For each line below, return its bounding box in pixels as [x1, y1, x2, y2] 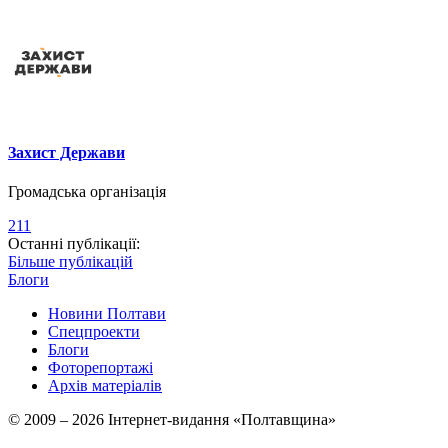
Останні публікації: [8, 235, 140, 253]
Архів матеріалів [48, 377, 162, 395]
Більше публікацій [8, 253, 133, 271]
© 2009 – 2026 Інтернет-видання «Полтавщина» [8, 411, 336, 429]
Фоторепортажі [48, 359, 153, 377]
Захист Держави [8, 143, 125, 161]
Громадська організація [8, 183, 166, 201]
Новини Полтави [48, 305, 166, 323]
